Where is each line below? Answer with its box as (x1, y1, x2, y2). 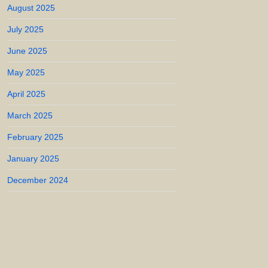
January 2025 (7, 154, 59, 163)
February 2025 (7, 132, 63, 142)
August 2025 (7, 3, 55, 13)
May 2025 (7, 68, 45, 77)
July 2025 (7, 25, 44, 34)
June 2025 (7, 46, 47, 56)
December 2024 (7, 175, 68, 185)
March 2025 (7, 111, 53, 120)
